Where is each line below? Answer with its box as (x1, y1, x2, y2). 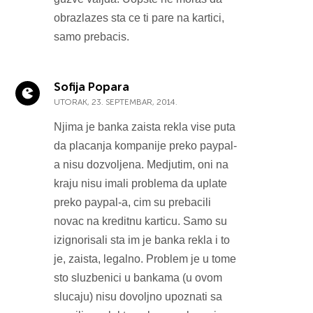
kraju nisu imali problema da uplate (54, 177, 228, 189)
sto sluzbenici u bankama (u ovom (54, 271, 223, 284)
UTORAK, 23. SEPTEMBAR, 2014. (54, 96, 178, 107)
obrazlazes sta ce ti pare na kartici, (54, 11, 225, 24)
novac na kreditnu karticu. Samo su (54, 214, 228, 227)
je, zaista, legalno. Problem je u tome (54, 252, 237, 265)
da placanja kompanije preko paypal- (54, 139, 238, 152)
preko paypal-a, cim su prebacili (54, 196, 212, 208)
